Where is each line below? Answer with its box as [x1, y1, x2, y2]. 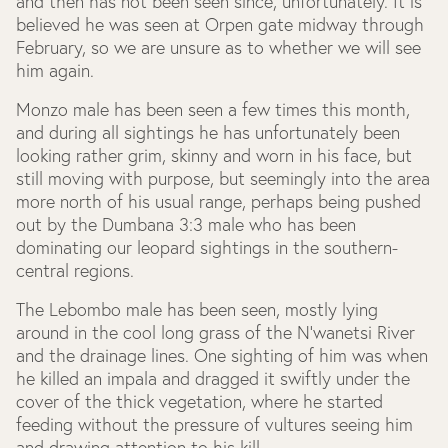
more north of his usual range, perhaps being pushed [16, 190, 421, 213]
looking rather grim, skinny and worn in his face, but [16, 144, 412, 167]
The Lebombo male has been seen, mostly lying [16, 298, 378, 321]
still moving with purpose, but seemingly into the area [16, 167, 430, 190]
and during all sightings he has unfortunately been [16, 121, 400, 144]
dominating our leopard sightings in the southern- [16, 236, 398, 259]
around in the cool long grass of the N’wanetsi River [16, 321, 415, 344]
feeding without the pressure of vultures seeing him [16, 413, 413, 436]
